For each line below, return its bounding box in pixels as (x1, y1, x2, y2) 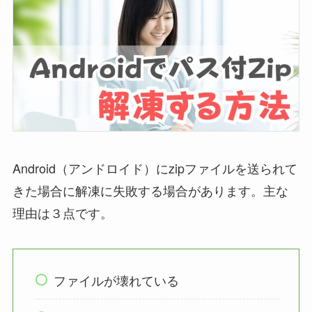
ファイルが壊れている (54, 271, 180, 290)
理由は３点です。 (12, 203, 113, 222)
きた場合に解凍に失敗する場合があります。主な (12, 181, 288, 200)
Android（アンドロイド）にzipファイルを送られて (12, 159, 297, 178)
